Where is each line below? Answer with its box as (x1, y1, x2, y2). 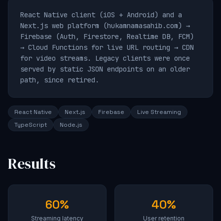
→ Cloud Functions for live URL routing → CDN (20, 43, 194, 52)
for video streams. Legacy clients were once (20, 54, 190, 63)
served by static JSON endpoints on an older (20, 65, 190, 74)
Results (8, 153, 56, 174)
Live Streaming (137, 108, 181, 116)
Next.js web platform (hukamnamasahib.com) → (20, 21, 190, 31)
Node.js (60, 121, 82, 129)
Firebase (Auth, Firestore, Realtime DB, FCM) (20, 32, 194, 41)
